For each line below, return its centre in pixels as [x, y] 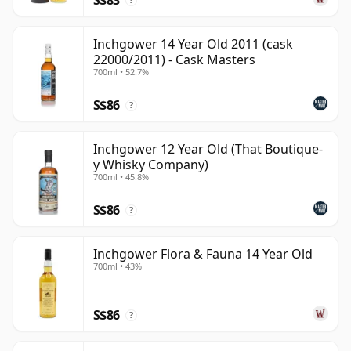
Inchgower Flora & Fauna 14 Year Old [203, 253]
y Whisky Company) [151, 164]
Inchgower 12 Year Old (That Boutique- [208, 148]
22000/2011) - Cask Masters [174, 59]
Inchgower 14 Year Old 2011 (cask [193, 43]
